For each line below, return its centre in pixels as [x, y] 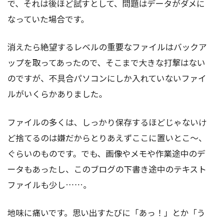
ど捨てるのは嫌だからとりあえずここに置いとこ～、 [107, 137]
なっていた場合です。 [48, 19]
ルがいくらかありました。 [57, 94]
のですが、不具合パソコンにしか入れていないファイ [107, 78]
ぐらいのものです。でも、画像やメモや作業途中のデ [106, 153]
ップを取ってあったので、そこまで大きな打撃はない [106, 63]
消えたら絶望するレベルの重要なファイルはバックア [107, 47]
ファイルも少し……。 [49, 184]
